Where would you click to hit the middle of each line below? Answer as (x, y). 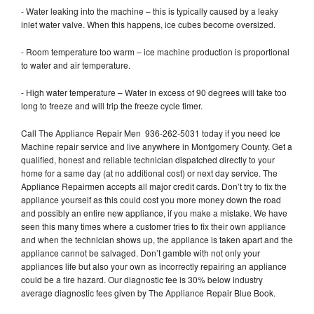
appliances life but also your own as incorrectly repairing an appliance (154, 266)
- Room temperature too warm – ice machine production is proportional (155, 51)
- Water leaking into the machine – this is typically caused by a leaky (150, 11)
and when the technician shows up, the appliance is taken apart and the (157, 239)
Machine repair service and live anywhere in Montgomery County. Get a (157, 146)
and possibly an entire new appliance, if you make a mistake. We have (154, 212)
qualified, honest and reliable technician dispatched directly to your (148, 159)
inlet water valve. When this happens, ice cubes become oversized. (149, 24)
